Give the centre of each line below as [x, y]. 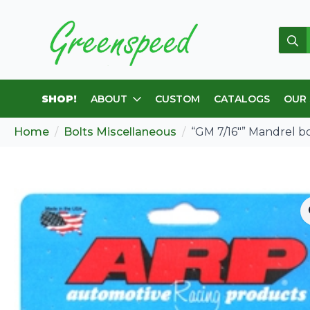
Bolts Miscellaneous [120, 132]
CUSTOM [177, 99]
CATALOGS [242, 99]
